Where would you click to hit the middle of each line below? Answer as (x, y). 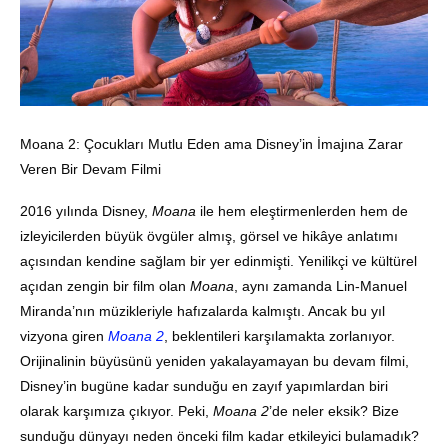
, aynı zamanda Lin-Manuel (320, 286)
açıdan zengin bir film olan (105, 286)
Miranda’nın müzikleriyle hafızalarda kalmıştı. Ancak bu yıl (202, 311)
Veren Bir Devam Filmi (90, 169)
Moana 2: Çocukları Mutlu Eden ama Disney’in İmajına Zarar (211, 144)
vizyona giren (64, 336)
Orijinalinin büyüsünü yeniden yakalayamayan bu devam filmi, (214, 361)
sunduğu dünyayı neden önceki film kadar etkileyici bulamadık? (219, 436)
